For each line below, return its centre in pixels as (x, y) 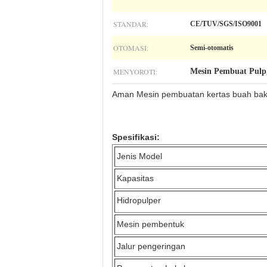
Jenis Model (139, 156)
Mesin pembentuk (150, 224)
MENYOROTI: (135, 72)
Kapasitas (135, 178)
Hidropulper (139, 200)
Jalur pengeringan (151, 246)
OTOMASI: (131, 48)
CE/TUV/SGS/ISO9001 (226, 24)
